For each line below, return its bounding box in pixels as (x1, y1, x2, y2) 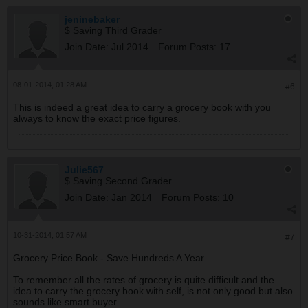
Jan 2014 (111, 192, 152, 203)
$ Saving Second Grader (65, 175, 172, 186)
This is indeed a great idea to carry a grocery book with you (13, 102, 271, 113)
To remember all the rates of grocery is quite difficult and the (13, 274, 274, 285)
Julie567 (65, 164, 104, 175)
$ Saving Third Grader (65, 25, 162, 36)
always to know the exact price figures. (13, 113, 181, 124)
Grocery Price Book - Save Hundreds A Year (13, 252, 204, 263)
